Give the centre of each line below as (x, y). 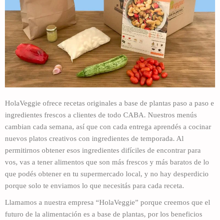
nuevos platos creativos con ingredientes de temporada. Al (94, 138)
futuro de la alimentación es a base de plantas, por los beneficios (104, 214)
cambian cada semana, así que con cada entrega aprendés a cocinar (108, 126)
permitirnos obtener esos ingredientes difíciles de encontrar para (103, 150)
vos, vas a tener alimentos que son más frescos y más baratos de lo (107, 162)
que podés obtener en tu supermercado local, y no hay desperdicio (107, 174)
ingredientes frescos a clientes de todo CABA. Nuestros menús (101, 115)
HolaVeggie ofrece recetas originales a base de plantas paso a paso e (110, 103)
